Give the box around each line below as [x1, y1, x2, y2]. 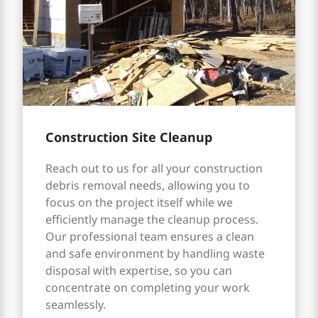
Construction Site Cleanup [45, 128, 212, 146]
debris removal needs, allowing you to [45, 177, 250, 194]
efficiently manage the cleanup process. [45, 212, 258, 228]
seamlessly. [45, 297, 106, 313]
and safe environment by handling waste [45, 246, 265, 262]
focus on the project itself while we [45, 194, 233, 211]
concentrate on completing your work [45, 280, 250, 296]
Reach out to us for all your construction [45, 160, 263, 177]
